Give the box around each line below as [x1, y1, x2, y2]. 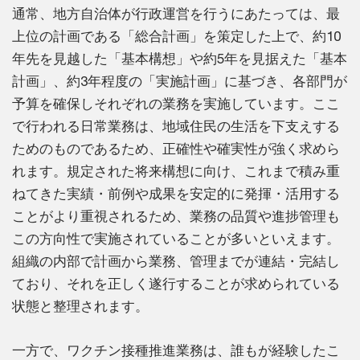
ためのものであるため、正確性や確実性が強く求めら [12, 141, 340, 157]
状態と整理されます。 [12, 298, 149, 315]
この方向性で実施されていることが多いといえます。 [12, 231, 340, 247]
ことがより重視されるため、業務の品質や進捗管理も [12, 208, 340, 225]
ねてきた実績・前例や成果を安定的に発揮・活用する [12, 186, 340, 202]
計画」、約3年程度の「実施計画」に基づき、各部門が [12, 73, 347, 90]
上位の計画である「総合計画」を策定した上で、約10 [12, 28, 341, 45]
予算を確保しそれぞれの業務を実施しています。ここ [12, 96, 340, 112]
